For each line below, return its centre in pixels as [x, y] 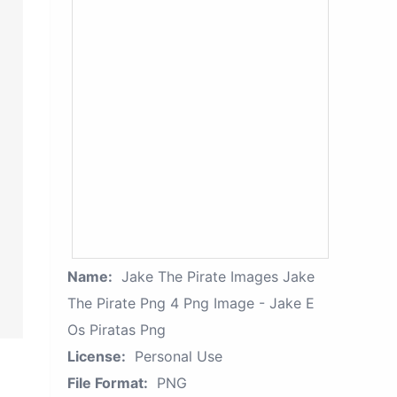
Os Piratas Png [117, 330]
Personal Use [179, 356]
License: [97, 356]
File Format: [108, 383]
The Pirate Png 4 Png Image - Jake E [191, 303]
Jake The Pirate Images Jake [218, 276]
